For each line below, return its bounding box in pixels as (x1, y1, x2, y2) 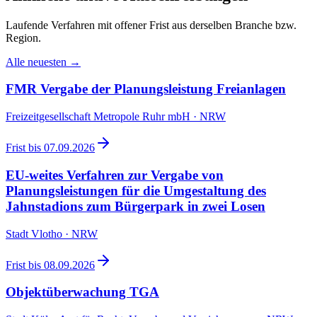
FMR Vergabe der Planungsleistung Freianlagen (6, 81, 286, 97)
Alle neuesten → (6, 55, 81, 68)
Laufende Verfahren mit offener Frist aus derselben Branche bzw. (6, 18, 296, 31)
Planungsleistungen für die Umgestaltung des (6, 183, 266, 198)
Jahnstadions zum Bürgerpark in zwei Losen (6, 198, 265, 214)
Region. (6, 31, 41, 44)
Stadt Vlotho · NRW (6, 227, 98, 240)
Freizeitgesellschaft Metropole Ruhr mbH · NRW (6, 110, 226, 123)
